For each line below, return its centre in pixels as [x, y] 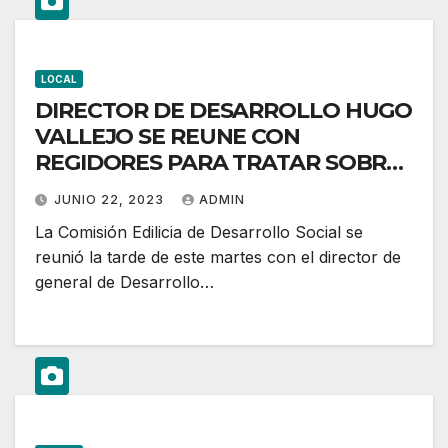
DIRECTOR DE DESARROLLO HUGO [224, 111]
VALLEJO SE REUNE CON [167, 137]
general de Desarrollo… [124, 282]
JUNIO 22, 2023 [111, 200]
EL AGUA [83, 189]
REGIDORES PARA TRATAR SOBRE [218, 163]
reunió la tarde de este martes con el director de [218, 257]
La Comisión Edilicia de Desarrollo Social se [199, 232]
